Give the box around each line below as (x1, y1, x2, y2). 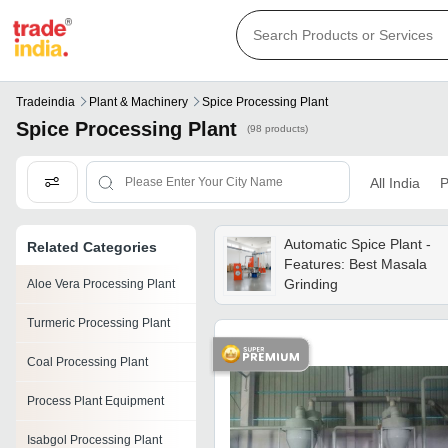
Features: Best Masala (283, 256, 427, 273)
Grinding (283, 276, 338, 293)
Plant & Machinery (89, 95, 188, 110)
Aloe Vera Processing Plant (27, 277, 175, 292)
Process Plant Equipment (27, 394, 164, 409)
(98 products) (247, 123, 308, 135)
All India (369, 174, 420, 191)
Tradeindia (16, 95, 75, 110)
